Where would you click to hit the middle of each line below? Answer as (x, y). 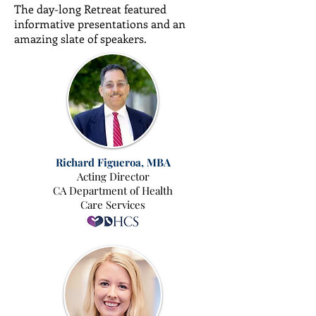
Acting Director (113, 176)
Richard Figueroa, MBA (113, 162)
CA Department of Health (113, 190)
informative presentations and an (100, 24)
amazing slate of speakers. (82, 38)
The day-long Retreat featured (90, 9)
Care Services (113, 205)
